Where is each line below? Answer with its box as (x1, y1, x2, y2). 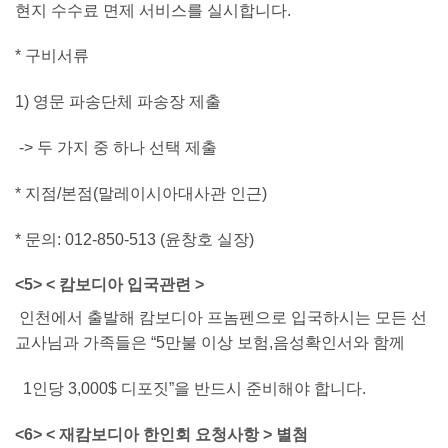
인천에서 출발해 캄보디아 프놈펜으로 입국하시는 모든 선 (15, 309, 427, 327)
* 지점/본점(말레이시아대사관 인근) (15, 184, 267, 202)
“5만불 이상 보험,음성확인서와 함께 (151, 334, 405, 352)
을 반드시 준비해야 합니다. (174, 380, 366, 398)
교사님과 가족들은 (15, 334, 151, 352)
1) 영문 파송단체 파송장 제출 (15, 93, 221, 111)
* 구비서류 (15, 47, 89, 65)
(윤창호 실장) (156, 230, 254, 248)
